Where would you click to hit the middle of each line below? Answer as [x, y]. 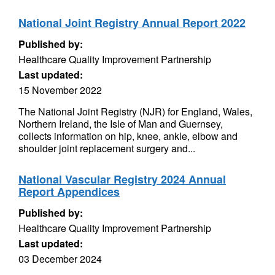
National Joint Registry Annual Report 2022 [132, 23]
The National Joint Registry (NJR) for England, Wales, [135, 111]
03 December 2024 [60, 259]
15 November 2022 [60, 90]
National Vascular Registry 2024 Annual [122, 179]
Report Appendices [69, 192]
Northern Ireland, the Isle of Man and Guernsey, [121, 124]
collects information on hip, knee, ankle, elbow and [128, 136]
